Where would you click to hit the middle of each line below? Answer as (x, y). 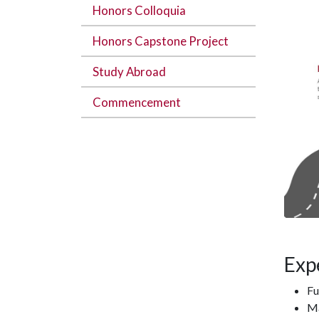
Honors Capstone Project (161, 41)
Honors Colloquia (139, 10)
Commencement (137, 102)
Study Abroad (129, 72)
